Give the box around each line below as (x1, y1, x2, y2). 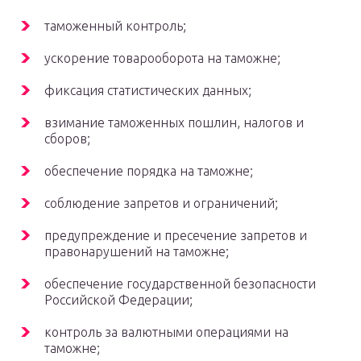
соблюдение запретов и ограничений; (44, 196, 278, 211)
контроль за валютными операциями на (44, 325, 288, 340)
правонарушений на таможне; (44, 244, 229, 259)
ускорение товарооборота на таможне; (44, 51, 280, 66)
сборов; (44, 131, 90, 147)
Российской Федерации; (44, 293, 193, 308)
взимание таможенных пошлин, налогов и (44, 115, 304, 131)
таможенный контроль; (44, 19, 186, 34)
